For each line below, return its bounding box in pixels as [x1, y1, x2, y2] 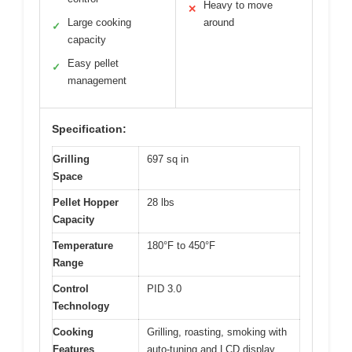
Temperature [53, 239, 113, 251]
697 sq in [147, 152, 189, 165]
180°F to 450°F [147, 239, 215, 251]
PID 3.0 [147, 282, 181, 295]
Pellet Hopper [53, 196, 119, 208]
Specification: [52, 122, 126, 135]
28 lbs [147, 196, 174, 208]
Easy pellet [68, 57, 119, 69]
